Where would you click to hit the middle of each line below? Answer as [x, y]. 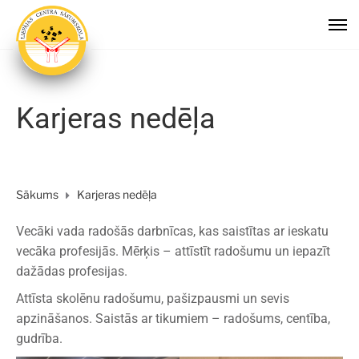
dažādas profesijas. [72, 271]
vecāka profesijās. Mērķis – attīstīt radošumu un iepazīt [173, 251]
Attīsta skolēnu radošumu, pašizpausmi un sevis [153, 299]
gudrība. [39, 339]
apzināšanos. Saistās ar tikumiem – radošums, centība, [173, 319]
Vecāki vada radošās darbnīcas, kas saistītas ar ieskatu [172, 231]
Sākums [37, 194]
